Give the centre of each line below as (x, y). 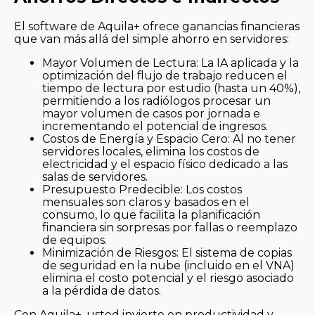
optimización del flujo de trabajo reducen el (165, 75)
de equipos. (75, 240)
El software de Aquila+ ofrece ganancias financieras (157, 26)
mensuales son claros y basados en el (146, 202)
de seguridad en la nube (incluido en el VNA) (168, 265)
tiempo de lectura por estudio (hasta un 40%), (171, 88)
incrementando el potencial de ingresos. (155, 126)
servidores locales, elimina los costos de (151, 151)
